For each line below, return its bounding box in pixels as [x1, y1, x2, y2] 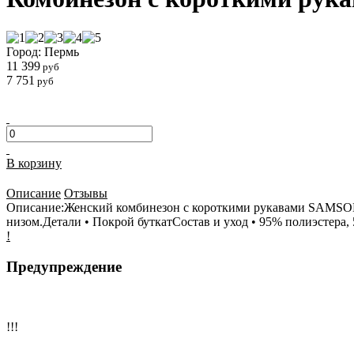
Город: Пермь [6, 44, 79, 58]
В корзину [6, 156, 62, 170]
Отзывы [64, 186, 107, 200]
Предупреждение [6, 258, 122, 275]
